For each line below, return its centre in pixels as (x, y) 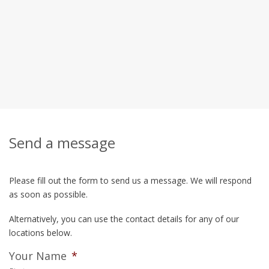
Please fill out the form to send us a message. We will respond (130, 180)
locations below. (41, 233)
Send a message (62, 143)
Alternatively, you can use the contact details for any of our (124, 219)
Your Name (38, 256)
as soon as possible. (48, 194)
